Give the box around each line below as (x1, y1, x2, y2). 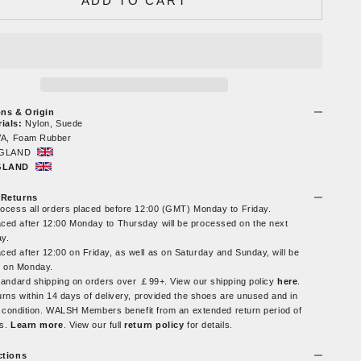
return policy (124, 319, 188, 330)
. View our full (63, 319, 125, 330)
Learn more (10, 319, 64, 330)
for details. (187, 319, 233, 330)
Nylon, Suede (22, 118, 83, 128)
